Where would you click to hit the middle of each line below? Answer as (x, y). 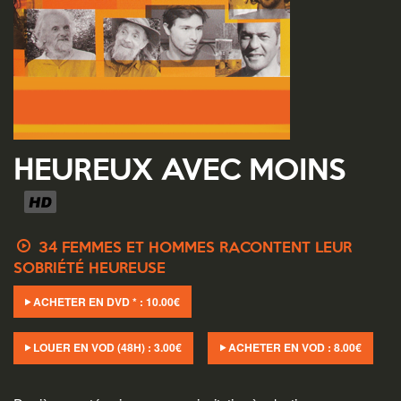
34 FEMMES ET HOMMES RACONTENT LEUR (192, 249)
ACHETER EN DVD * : (89, 301)
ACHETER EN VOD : (279, 348)
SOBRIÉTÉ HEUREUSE (90, 269)
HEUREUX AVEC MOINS (179, 172)
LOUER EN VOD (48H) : (93, 348)
